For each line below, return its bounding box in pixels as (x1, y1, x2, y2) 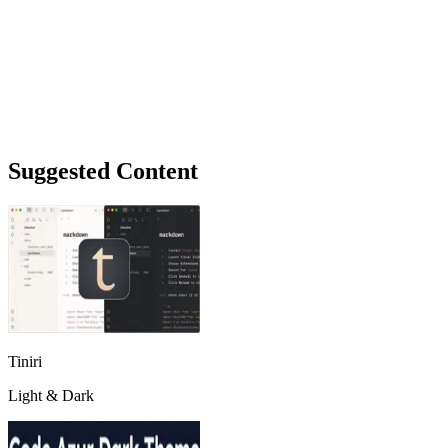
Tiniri (8, 353, 42, 371)
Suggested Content (8, 158, 198, 185)
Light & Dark (8, 387, 94, 405)
